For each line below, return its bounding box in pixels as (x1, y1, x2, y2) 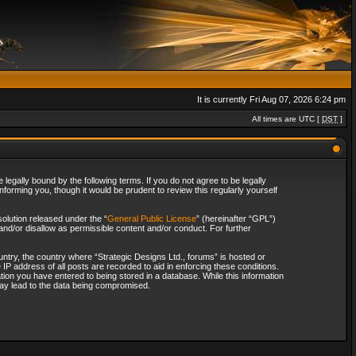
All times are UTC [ (252, 114, 322, 123)
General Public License (106, 214, 196, 223)
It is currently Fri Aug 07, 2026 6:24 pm (197, 95, 346, 104)
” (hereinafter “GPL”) (195, 214, 276, 223)
